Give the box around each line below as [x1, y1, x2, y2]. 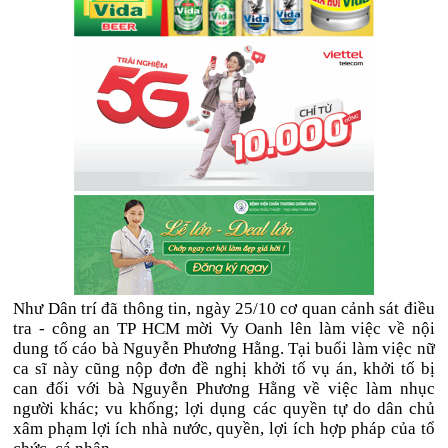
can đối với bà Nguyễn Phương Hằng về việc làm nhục [13, 379, 435, 398]
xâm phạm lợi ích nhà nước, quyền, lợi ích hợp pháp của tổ [13, 419, 435, 438]
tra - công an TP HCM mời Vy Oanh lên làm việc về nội [13, 319, 435, 338]
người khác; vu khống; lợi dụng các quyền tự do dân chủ [13, 399, 435, 418]
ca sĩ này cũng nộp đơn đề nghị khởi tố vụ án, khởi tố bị [13, 359, 435, 378]
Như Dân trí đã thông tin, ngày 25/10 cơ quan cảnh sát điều [13, 299, 435, 318]
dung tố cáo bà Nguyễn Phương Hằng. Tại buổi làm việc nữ [13, 339, 435, 358]
